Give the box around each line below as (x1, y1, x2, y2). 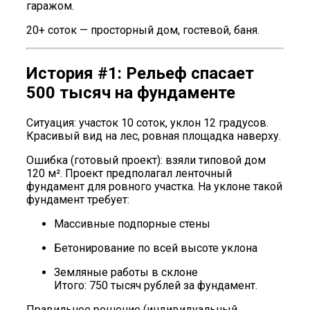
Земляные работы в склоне (54, 265, 198, 279)
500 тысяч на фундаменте (26, 82, 235, 102)
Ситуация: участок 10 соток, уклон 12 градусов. (26, 116, 268, 129)
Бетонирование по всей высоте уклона (54, 241, 257, 255)
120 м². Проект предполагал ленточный (26, 166, 232, 180)
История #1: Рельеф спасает (26, 63, 254, 83)
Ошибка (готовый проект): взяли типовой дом (26, 153, 266, 167)
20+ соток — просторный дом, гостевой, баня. (26, 24, 259, 37)
